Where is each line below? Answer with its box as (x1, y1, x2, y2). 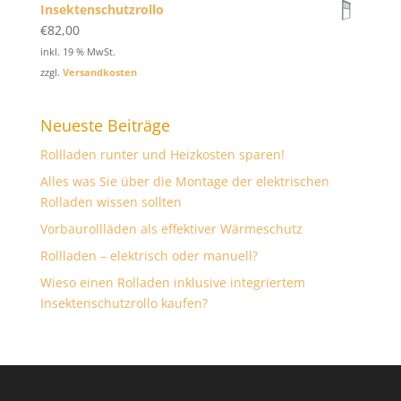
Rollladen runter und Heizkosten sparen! (39, 146, 285, 164)
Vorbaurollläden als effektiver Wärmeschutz (39, 220, 303, 238)
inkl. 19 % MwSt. (39, 44, 115, 58)
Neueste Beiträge (39, 115, 170, 137)
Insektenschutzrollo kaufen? (39, 294, 208, 312)
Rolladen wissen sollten (39, 193, 182, 211)
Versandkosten (62, 65, 137, 80)
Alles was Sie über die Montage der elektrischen (39, 173, 329, 191)
